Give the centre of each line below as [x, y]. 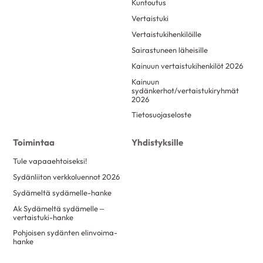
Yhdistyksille [157, 143]
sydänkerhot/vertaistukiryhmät [185, 90]
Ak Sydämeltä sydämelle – [59, 208]
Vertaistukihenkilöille [166, 34]
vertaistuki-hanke [43, 217]
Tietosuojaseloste [161, 115]
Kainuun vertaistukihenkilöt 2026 [187, 65]
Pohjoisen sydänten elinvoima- [65, 233]
